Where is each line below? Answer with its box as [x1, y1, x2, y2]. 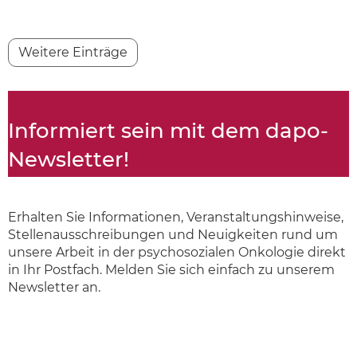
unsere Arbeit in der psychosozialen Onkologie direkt [8, 244, 346, 260]
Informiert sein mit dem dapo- [8, 117, 328, 143]
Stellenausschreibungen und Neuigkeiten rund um [8, 226, 338, 242]
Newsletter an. [8, 279, 100, 295]
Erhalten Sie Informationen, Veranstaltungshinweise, [8, 209, 343, 225]
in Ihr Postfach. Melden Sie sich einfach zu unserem [8, 261, 335, 277]
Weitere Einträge [18, 44, 127, 60]
